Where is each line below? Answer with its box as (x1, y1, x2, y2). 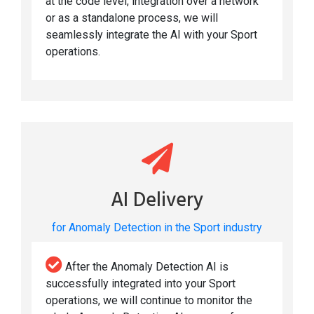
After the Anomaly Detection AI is (62, 260, 228, 274)
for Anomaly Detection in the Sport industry (52, 221, 262, 235)
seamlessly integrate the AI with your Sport (46, 28, 257, 42)
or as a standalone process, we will (46, 11, 218, 25)
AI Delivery (111, 185, 203, 217)
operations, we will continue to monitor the (46, 294, 252, 308)
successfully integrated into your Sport (46, 277, 235, 291)
